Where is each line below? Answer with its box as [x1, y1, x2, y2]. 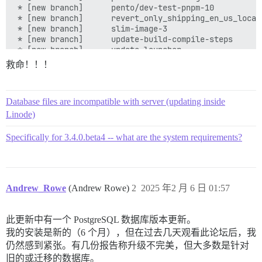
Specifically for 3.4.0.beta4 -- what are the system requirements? [6, 132, 242, 142]
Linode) [6, 109, 35, 119]
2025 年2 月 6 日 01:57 [141, 183, 230, 193]
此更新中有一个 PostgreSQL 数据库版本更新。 [6, 215, 196, 225]
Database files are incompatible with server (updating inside [6, 96, 225, 106]
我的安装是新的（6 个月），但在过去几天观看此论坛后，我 [6, 227, 256, 237]
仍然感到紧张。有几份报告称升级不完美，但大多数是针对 [6, 240, 249, 250]
